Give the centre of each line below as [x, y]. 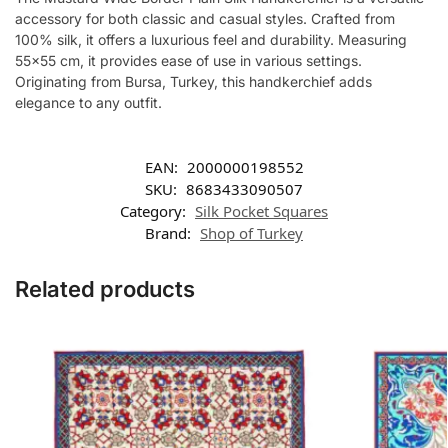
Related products [105, 289]
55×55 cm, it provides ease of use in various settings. [188, 60]
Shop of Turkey [251, 233]
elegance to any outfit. [88, 102]
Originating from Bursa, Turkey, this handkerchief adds [193, 81]
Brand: [170, 233]
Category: [155, 211]
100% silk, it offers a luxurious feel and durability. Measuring [211, 39]
